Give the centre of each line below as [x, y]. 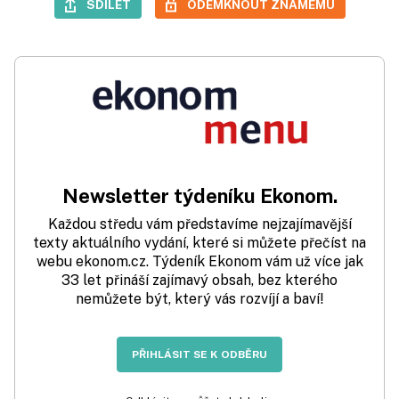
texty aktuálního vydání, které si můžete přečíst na [199, 242]
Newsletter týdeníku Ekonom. [199, 195]
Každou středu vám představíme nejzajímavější [199, 224]
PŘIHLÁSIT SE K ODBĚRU [199, 354]
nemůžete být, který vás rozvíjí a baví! [199, 298]
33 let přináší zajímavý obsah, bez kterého [199, 280]
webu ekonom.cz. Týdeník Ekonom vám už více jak [199, 261]
